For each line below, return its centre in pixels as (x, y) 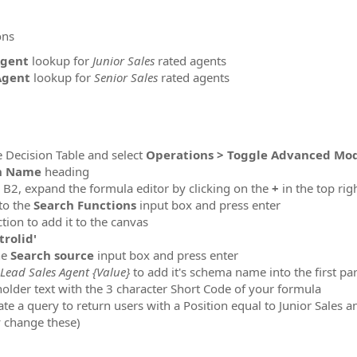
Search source (52, 255)
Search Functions (85, 205)
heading (65, 171)
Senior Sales (126, 77)
